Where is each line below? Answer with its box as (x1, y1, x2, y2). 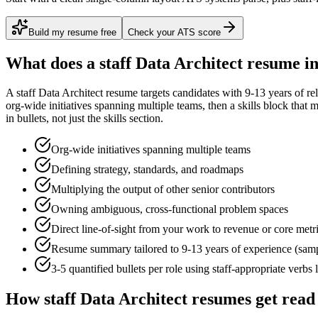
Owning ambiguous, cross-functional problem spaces (51, 203, 288, 216)
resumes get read (187, 290, 315, 309)
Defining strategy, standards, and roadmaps (51, 163, 243, 176)
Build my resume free (28, 26, 116, 38)
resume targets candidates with (103, 87, 245, 99)
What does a (6, 53, 99, 72)
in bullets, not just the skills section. (6, 112, 163, 125)
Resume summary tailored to (51, 243, 182, 256)
